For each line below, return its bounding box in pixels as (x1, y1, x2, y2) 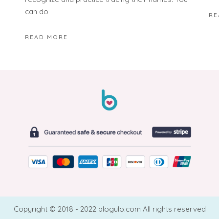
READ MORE (24, 33, 68, 41)
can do (24, 7, 48, 17)
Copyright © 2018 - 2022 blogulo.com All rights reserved (13, 204, 206, 214)
